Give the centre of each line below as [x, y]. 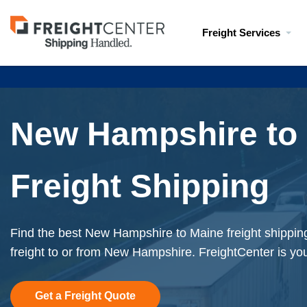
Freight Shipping [140, 186]
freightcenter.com [57, 44]
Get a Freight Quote [85, 296]
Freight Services [241, 33]
